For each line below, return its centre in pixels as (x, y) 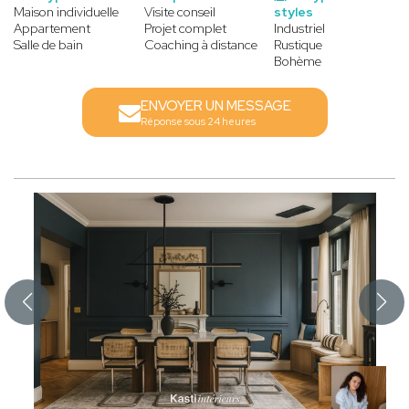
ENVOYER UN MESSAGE (215, 105)
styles (294, 11)
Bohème (298, 61)
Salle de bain (48, 44)
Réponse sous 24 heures (198, 121)
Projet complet (185, 28)
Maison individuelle (66, 11)
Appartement (52, 28)
